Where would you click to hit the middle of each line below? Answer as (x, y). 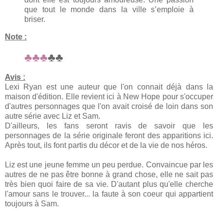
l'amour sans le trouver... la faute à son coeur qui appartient (109, 194)
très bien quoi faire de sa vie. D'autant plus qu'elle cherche (109, 184)
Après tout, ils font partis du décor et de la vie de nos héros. (106, 145)
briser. (36, 19)
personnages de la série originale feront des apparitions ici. (109, 135)
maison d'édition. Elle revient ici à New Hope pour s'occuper (109, 96)
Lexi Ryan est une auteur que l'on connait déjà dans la (109, 87)
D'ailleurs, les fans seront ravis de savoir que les (109, 126)
